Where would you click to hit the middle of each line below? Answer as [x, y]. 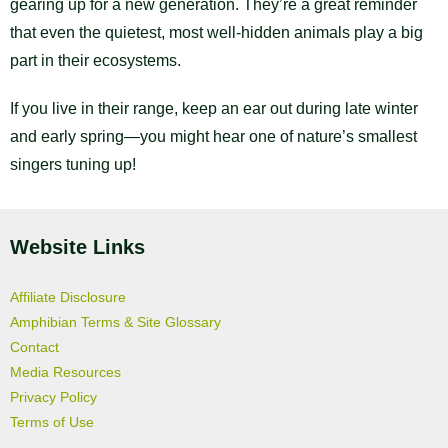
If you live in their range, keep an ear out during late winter [214, 109]
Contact [34, 347]
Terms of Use [52, 422]
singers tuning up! [73, 165]
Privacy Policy [53, 397]
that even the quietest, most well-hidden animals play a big [216, 33]
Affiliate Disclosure [68, 297]
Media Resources [65, 372]
